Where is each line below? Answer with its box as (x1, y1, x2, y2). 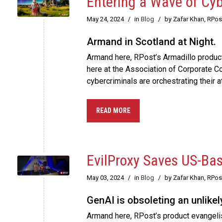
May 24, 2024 (87, 15, 124, 23)
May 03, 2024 (87, 174, 124, 182)
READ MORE (96, 107, 130, 115)
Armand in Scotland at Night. (87, 36, 216, 48)
